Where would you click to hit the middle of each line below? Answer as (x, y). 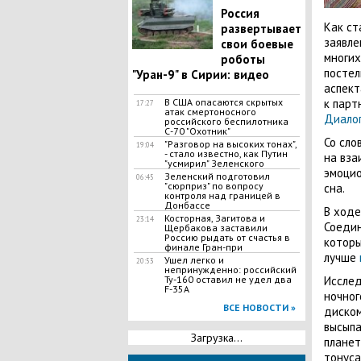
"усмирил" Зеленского (214, 163)
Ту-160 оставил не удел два (228, 279)
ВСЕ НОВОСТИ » (259, 307)
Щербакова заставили (216, 228)
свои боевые (257, 44)
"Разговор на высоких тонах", (230, 144)
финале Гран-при (203, 247)
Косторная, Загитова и (214, 218)
